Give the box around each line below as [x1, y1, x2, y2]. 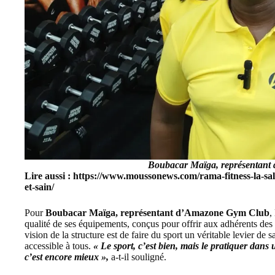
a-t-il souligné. [109, 252, 166, 263]
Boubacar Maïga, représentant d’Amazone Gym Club [45, 207, 269, 219]
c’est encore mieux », [25, 252, 109, 263]
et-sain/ [25, 182, 54, 193]
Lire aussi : [25, 171, 73, 182]
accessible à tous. [25, 241, 93, 252]
